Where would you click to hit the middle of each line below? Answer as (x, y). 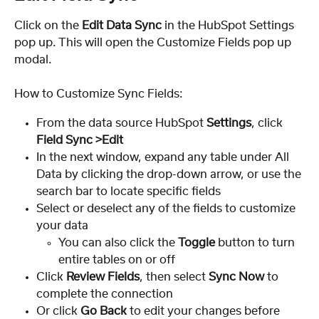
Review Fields (103, 277)
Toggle (197, 242)
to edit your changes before (206, 311)
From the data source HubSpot (121, 123)
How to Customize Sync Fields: (99, 94)
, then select (174, 277)
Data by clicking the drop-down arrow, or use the (170, 174)
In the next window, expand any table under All (164, 157)
